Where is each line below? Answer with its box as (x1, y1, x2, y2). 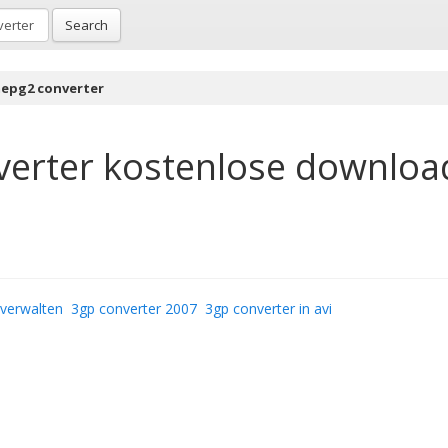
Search (65, 16, 108, 34)
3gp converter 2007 (71, 299, 197, 318)
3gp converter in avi (205, 299, 332, 318)
